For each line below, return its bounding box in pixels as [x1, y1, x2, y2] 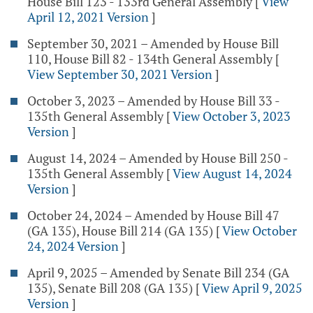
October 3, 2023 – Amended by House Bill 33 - [27, 92, 279, 109]
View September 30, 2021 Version [27, 66, 212, 82]
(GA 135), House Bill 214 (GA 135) [27, 222, 213, 239]
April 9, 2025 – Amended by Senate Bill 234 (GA [27, 264, 289, 281]
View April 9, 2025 [202, 279, 303, 296]
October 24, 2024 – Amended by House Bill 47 [27, 207, 279, 224]
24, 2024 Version [27, 238, 119, 254]
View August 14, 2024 [173, 165, 292, 182]
